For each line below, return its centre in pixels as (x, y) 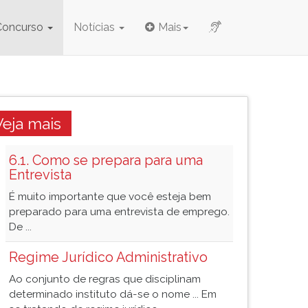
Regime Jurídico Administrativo (108, 257)
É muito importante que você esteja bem (110, 197)
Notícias (96, 27)
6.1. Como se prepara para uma (106, 160)
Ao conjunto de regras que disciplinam (105, 279)
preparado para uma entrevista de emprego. (119, 212)
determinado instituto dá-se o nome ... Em (113, 294)
